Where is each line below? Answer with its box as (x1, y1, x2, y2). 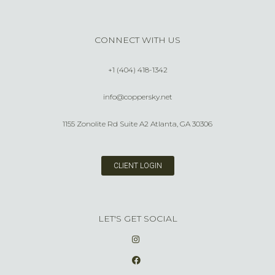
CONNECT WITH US (95, 34, 180, 46)
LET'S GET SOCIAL (98, 213, 177, 225)
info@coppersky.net (103, 92, 172, 102)
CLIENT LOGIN (113, 161, 162, 171)
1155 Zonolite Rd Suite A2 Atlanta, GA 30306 (63, 119, 212, 129)
